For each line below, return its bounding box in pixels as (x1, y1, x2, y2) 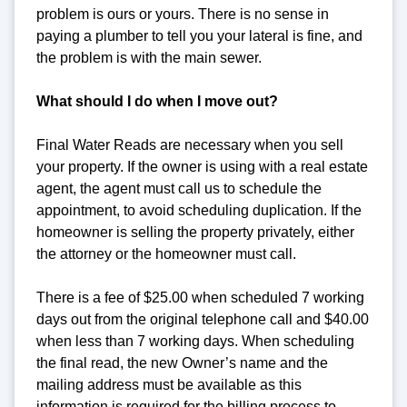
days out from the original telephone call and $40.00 (36, 312, 369, 328)
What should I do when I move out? (36, 94, 278, 110)
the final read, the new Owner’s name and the (36, 355, 328, 372)
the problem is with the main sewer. (36, 50, 262, 66)
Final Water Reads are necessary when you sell (36, 137, 343, 154)
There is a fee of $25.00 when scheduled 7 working (36, 290, 364, 306)
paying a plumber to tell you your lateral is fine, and (36, 28, 362, 45)
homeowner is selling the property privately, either (36, 224, 354, 241)
